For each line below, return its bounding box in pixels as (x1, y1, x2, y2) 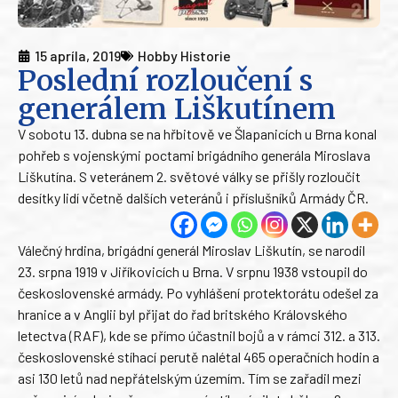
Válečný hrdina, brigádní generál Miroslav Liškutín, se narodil (18, 242, 365, 259)
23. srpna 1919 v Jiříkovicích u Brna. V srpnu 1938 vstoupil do (18, 263, 368, 281)
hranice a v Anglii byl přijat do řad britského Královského (18, 306, 347, 323)
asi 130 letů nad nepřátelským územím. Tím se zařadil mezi (18, 370, 362, 387)
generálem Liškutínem (18, 92, 336, 128)
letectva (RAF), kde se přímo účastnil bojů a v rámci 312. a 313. (18, 327, 380, 345)
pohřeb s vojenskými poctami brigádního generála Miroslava (18, 147, 370, 164)
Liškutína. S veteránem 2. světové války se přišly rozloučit (18, 168, 361, 186)
